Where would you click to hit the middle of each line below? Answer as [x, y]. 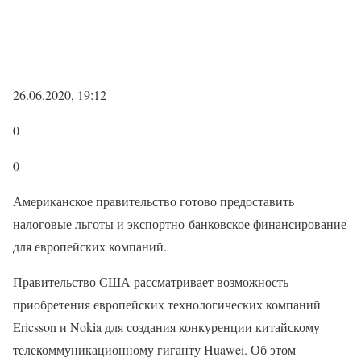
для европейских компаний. [90, 246]
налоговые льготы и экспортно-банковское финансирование [180, 224]
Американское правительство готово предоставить [154, 201]
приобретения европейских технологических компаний [167, 304]
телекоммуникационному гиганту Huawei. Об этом [154, 349]
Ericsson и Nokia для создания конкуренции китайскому [166, 327]
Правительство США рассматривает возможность [151, 282]
